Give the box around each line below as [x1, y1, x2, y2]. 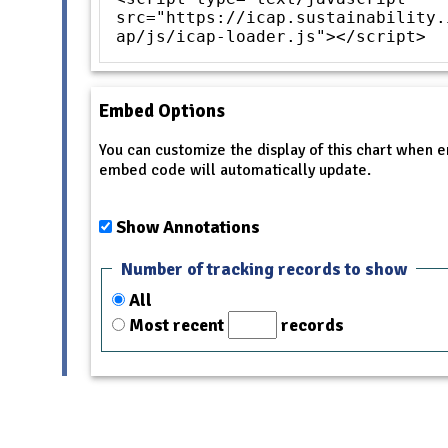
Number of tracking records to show [120, 257, 407, 280]
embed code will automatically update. [99, 160, 371, 181]
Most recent [129, 313, 228, 336]
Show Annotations [116, 216, 260, 239]
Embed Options [99, 98, 225, 122]
